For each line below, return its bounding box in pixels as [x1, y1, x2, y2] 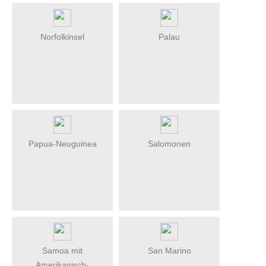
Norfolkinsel [40, 31, 84, 42]
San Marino [147, 245, 191, 255]
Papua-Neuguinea [28, 138, 97, 148]
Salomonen [148, 138, 191, 148]
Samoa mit [42, 245, 83, 255]
